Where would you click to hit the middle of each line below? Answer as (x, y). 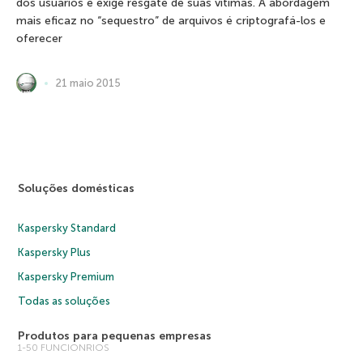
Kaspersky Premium (66, 277)
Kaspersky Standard (67, 228)
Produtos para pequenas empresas (115, 336)
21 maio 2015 (88, 83)
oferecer (39, 38)
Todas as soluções (64, 301)
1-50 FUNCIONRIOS (64, 348)
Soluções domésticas (77, 188)
